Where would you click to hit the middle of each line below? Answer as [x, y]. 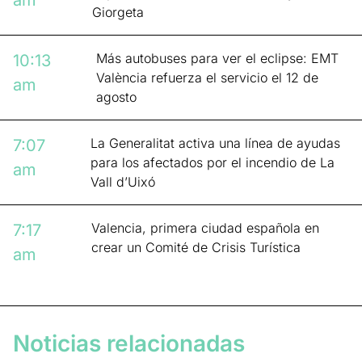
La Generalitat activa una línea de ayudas [215, 143]
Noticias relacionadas [129, 344]
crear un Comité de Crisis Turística [196, 248]
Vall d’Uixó [123, 182]
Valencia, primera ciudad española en [205, 228]
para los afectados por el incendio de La [213, 163]
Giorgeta [118, 13]
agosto [116, 97]
